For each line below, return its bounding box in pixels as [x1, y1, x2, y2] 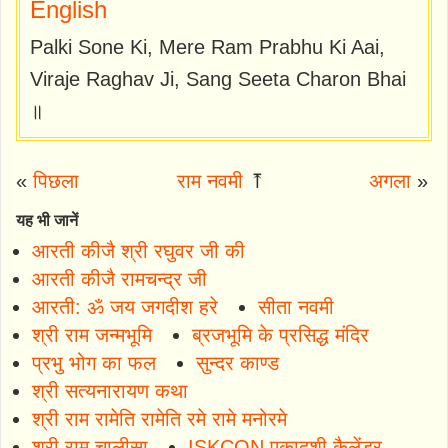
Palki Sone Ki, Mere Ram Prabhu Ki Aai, [30, 35, 385, 58]
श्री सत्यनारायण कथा [32, 379, 188, 402]
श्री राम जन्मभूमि [32, 323, 152, 346]
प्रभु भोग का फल [32, 351, 156, 374]
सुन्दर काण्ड [196, 351, 279, 374]
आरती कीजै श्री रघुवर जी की [32, 239, 245, 262]
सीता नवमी [258, 295, 334, 318]
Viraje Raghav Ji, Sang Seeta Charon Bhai [30, 67, 406, 90]
